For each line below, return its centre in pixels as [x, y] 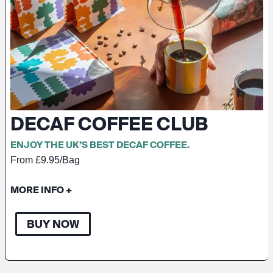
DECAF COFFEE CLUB [109, 124]
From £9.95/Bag [45, 160]
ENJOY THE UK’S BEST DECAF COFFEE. [100, 145]
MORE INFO [37, 190]
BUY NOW [53, 224]
